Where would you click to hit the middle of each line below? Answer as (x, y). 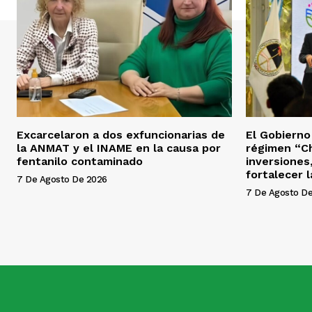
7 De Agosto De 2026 (62, 179)
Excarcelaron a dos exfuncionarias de (121, 134)
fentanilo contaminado (80, 161)
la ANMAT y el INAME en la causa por (119, 148)
